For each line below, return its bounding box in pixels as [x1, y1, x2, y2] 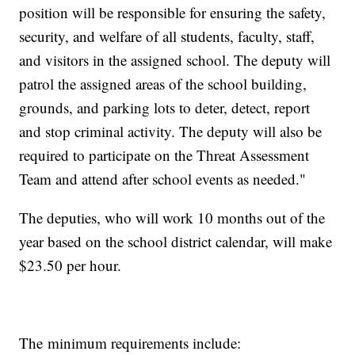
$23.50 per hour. [19, 255, 122, 276]
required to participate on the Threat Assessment [19, 145, 310, 166]
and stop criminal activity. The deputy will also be [19, 121, 323, 142]
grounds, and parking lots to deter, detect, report [19, 97, 311, 118]
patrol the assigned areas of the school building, [19, 74, 307, 94]
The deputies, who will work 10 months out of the [19, 208, 326, 228]
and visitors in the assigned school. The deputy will [19, 50, 331, 71]
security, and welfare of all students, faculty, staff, [19, 26, 315, 47]
